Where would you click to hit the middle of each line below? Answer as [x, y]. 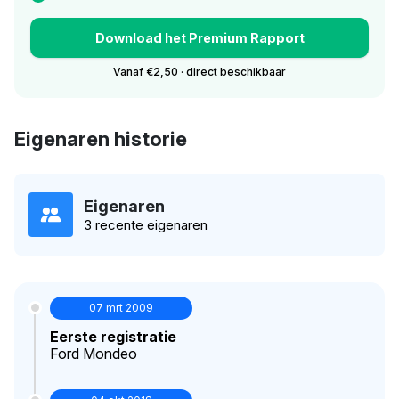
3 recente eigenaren [146, 224]
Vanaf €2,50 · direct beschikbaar [199, 71]
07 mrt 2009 [121, 307]
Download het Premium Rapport [199, 37]
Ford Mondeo [94, 353]
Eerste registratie [113, 336]
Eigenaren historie [101, 138]
